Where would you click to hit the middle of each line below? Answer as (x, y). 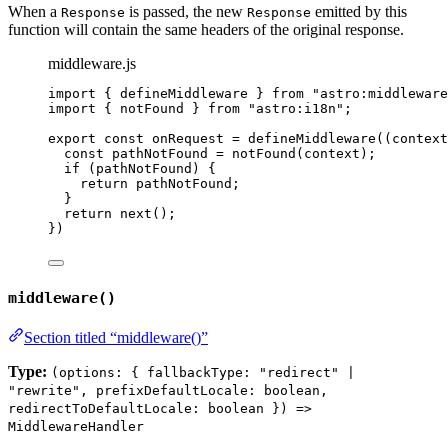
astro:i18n (296, 109)
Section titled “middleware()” (116, 337)
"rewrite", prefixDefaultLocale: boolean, (168, 390)
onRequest (188, 139)
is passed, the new (186, 12)
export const (100, 139)
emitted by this (359, 12)
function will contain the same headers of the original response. (206, 30)
